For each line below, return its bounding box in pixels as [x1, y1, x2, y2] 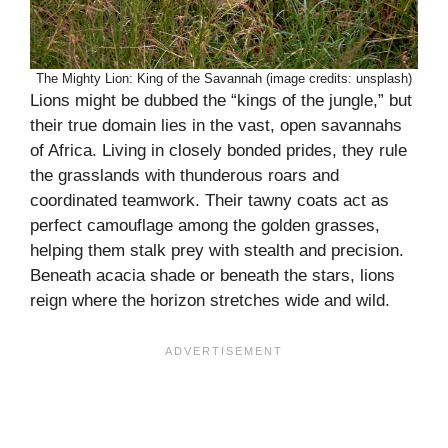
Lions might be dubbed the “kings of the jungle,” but [30, 91, 412, 111]
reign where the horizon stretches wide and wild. [30, 291, 390, 311]
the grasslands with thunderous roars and [30, 166, 339, 186]
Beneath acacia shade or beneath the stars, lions [30, 266, 395, 286]
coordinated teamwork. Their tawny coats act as [30, 191, 389, 211]
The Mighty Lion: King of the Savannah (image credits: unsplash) [36, 71, 412, 87]
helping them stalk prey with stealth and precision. [30, 241, 404, 261]
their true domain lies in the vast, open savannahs [30, 116, 402, 136]
